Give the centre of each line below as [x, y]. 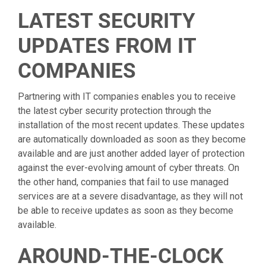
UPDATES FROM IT [107, 46]
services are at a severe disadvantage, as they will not [130, 197]
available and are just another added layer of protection [131, 154]
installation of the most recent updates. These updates [131, 125]
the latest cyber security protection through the [115, 111]
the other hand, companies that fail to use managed [123, 182]
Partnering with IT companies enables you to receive [127, 97]
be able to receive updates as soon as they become [126, 211]
